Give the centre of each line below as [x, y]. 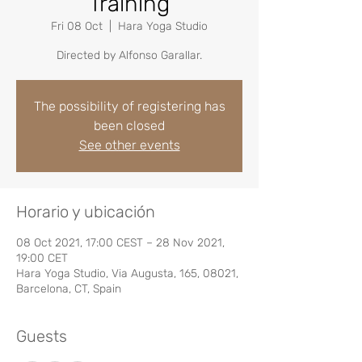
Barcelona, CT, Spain [69, 289]
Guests [42, 336]
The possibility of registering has [129, 106]
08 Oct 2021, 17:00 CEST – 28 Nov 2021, [120, 243]
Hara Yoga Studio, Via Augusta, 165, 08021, [127, 274]
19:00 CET [42, 258]
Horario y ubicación [86, 212]
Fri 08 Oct [77, 26]
